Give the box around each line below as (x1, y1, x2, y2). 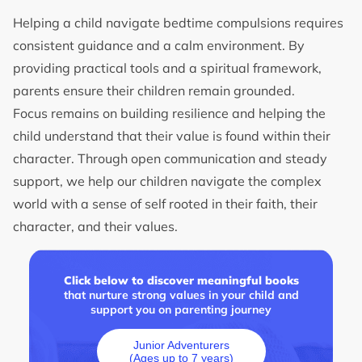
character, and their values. (13, 217, 181, 234)
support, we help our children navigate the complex (13, 172, 322, 189)
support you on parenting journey (90, 302, 271, 318)
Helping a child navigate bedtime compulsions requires (13, 14, 343, 31)
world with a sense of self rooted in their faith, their (13, 195, 318, 212)
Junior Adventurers (133, 338, 229, 351)
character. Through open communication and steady (13, 149, 327, 166)
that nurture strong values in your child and (63, 288, 299, 303)
